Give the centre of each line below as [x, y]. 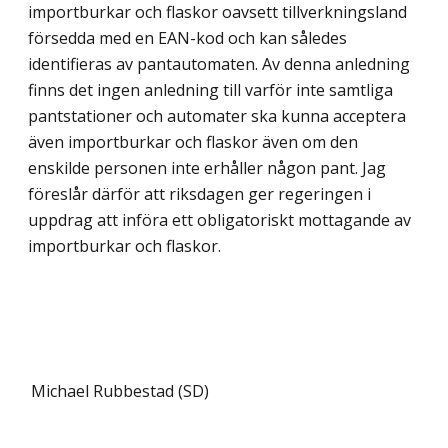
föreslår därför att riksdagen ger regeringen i [199, 193]
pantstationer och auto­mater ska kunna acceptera [217, 115]
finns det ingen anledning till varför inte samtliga [210, 89]
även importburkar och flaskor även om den [193, 141]
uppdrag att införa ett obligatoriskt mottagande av [219, 219]
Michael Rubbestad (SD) [120, 390]
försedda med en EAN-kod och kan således [187, 37]
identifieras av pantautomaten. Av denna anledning [219, 63]
